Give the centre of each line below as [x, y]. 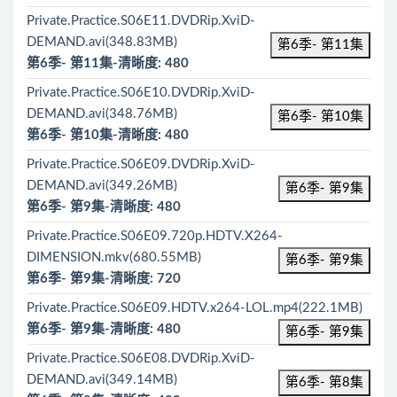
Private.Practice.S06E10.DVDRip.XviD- [141, 93]
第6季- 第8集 [324, 382]
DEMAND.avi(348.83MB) [102, 42]
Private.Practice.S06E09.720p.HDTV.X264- [155, 236]
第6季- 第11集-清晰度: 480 [108, 63]
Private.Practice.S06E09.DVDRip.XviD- [141, 164]
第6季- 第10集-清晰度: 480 [108, 135]
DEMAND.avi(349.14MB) [102, 380]
